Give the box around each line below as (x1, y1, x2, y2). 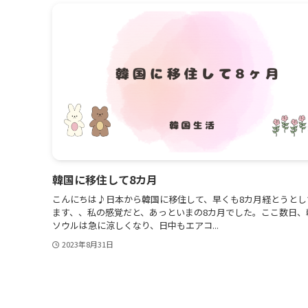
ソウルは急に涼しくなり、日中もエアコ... (52, 218, 219, 232)
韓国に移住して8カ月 (52, 171, 157, 188)
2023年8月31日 (61, 239, 113, 250)
